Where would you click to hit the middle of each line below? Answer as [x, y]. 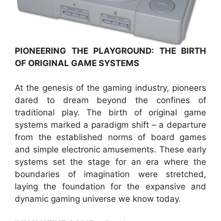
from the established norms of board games [110, 137]
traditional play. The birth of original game [110, 113]
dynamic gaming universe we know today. [98, 199]
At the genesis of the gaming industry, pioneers [110, 88]
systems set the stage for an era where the [110, 162]
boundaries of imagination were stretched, [110, 174]
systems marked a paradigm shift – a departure [110, 125]
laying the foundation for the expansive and [110, 187]
